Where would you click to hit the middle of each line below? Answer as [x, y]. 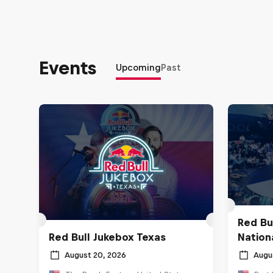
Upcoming [138, 67]
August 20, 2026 [95, 255]
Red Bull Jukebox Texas [107, 237]
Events [68, 67]
